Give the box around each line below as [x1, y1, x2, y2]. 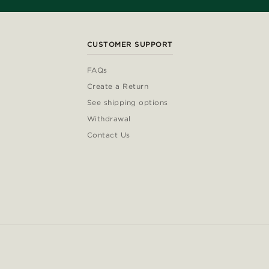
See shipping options [86, 97, 168, 107]
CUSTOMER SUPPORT [86, 39, 173, 49]
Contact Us [86, 130, 130, 139]
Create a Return [86, 81, 149, 91]
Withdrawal [86, 113, 131, 123]
